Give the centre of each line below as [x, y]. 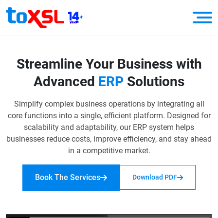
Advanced [66, 81]
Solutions [154, 81]
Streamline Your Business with [109, 64]
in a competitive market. [109, 150]
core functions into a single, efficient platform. [87, 115]
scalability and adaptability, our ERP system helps [109, 127]
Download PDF [155, 177]
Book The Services [68, 177]
